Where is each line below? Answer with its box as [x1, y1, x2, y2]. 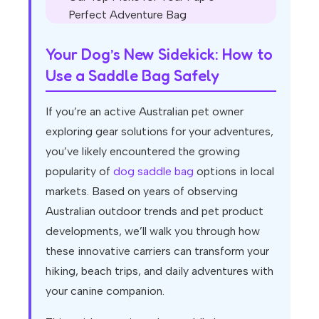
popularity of [46, 164, 113, 179]
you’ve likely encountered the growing [46, 145, 240, 159]
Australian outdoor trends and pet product [46, 204, 263, 219]
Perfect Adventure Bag [68, 8, 187, 22]
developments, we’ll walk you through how [46, 224, 260, 239]
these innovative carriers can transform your [46, 244, 269, 258]
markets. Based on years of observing [46, 184, 238, 199]
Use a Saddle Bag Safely [46, 66, 219, 85]
